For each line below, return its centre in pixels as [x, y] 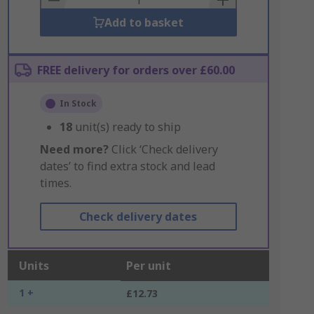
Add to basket [144, 22]
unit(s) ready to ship [128, 127]
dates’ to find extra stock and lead [127, 166]
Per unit [148, 266]
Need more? [74, 149]
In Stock [78, 103]
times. [55, 183]
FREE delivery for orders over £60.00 [136, 70]
